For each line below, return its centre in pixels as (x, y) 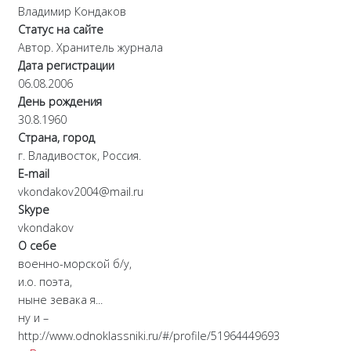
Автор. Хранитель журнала (90, 48)
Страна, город (56, 138)
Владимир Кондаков (72, 12)
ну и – (33, 318)
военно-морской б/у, (75, 264)
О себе (37, 246)
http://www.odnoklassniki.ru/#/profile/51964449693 (149, 336)
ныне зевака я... (60, 300)
